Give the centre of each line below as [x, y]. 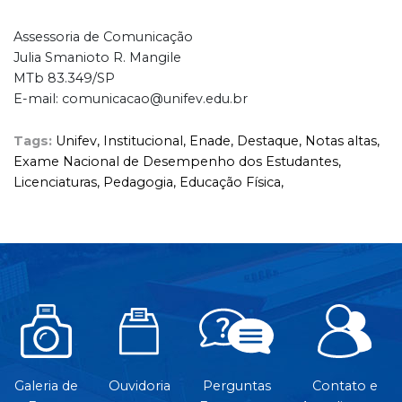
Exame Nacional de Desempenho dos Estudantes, [177, 162]
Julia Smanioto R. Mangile [97, 58]
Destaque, [271, 141]
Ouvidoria [139, 386]
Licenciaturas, [58, 183]
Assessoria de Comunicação [103, 37]
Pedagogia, [141, 183]
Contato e [345, 386]
